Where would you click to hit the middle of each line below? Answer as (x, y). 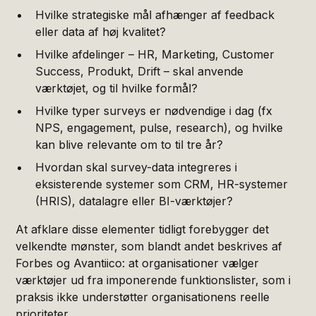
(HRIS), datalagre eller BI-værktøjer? (134, 201)
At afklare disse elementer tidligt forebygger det (142, 229)
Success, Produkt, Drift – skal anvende (140, 71)
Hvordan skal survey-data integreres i (136, 167)
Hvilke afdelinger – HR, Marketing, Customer (155, 54)
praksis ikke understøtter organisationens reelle (143, 297)
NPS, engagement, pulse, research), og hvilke (159, 127)
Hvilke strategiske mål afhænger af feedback (155, 14)
